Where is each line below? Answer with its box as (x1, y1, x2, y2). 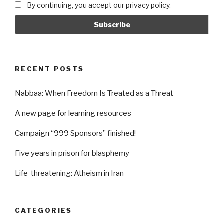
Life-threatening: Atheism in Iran (15, 168, 124, 178)
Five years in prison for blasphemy (15, 148, 129, 158)
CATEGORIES (15, 206, 72, 214)
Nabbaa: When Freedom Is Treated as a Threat (15, 88, 173, 98)
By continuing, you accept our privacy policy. (26, 1, 171, 9)
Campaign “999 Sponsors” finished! (15, 128, 136, 138)
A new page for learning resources (15, 108, 131, 118)
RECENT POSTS (15, 64, 84, 73)
